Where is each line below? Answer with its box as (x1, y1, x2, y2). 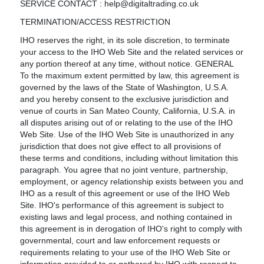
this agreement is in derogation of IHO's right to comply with (20, 224, 243, 233)
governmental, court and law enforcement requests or (20, 236, 221, 245)
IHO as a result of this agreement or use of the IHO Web (20, 189, 230, 198)
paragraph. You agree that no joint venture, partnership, (20, 165, 229, 174)
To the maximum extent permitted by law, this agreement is (20, 71, 240, 80)
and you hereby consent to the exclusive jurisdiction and (20, 94, 229, 104)
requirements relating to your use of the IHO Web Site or (20, 247, 231, 257)
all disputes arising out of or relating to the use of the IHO (20, 118, 233, 127)
